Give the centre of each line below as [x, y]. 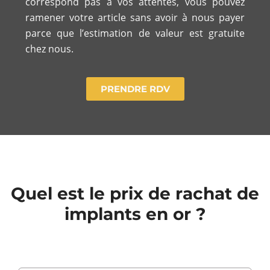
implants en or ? [135, 214]
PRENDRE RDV [135, 89]
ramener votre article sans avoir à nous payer [135, 17]
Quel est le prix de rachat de [135, 194]
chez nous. [49, 49]
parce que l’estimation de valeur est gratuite [135, 33]
